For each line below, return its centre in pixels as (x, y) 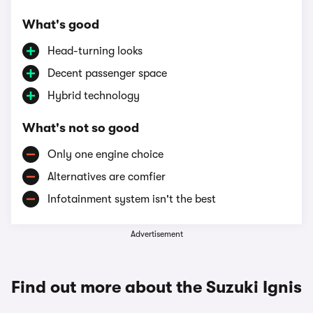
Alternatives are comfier (107, 177)
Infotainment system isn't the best (132, 199)
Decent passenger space (107, 73)
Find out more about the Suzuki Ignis (156, 287)
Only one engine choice (105, 154)
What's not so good (81, 128)
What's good (61, 24)
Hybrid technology (94, 96)
